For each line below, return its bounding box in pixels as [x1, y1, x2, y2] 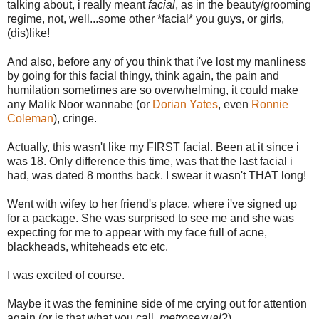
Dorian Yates [152, 98, 218, 110]
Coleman [7, 112, 53, 125]
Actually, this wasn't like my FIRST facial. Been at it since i [7, 140, 299, 153]
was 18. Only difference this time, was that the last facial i [7, 155, 293, 167]
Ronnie [251, 98, 288, 110]
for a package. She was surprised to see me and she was [7, 211, 294, 224]
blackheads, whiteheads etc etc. [7, 240, 168, 253]
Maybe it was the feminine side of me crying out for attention [7, 297, 307, 310]
